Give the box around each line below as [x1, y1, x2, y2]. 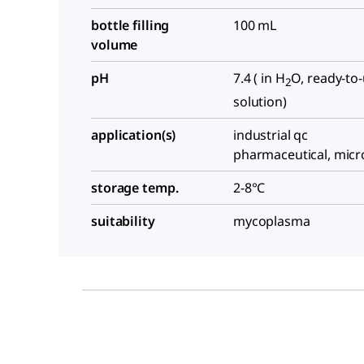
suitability [91, 212, 155, 231]
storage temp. [91, 179, 179, 197]
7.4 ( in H [233, 69, 285, 87]
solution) [233, 93, 287, 111]
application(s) [91, 126, 176, 145]
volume [91, 36, 138, 54]
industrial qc [233, 126, 309, 145]
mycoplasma [233, 212, 310, 231]
